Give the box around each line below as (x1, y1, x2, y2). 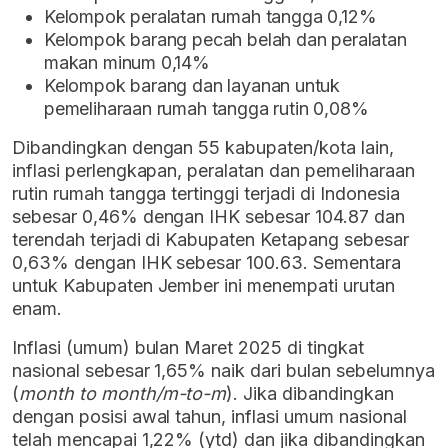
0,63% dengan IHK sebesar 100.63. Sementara (12, 252, 401, 274)
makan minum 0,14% (44, 52, 210, 74)
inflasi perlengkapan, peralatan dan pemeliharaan (12, 160, 415, 182)
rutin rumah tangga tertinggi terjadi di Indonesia (12, 183, 400, 205)
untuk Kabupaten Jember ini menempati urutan (12, 275, 395, 297)
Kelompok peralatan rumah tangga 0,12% (44, 6, 377, 28)
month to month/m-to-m (18, 383, 227, 405)
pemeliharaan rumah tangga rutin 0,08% (44, 98, 369, 120)
